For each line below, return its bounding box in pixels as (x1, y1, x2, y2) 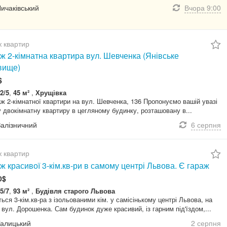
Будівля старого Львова (35, 185, 115, 196)
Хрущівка (35, 88, 66, 98)
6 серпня (191, 120, 221, 130)
